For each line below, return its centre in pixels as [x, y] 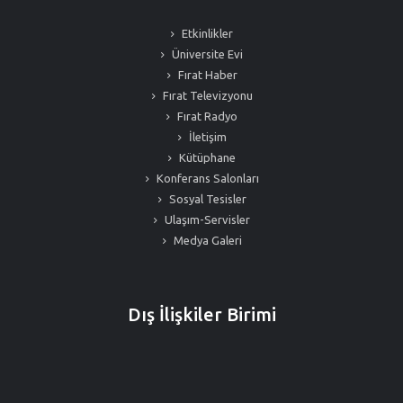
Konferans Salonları [206, 178]
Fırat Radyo [206, 116]
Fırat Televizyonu [206, 95]
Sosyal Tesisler [206, 199]
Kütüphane [206, 157]
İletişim [206, 137]
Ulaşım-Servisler [206, 219]
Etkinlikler [206, 33]
